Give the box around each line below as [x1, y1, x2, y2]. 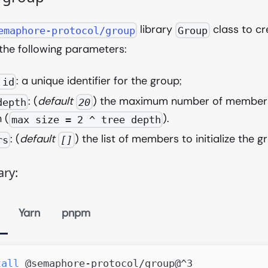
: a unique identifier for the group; [16, 73, 182, 88]
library [137, 22, 176, 36]
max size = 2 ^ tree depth [11, 113, 161, 126]
